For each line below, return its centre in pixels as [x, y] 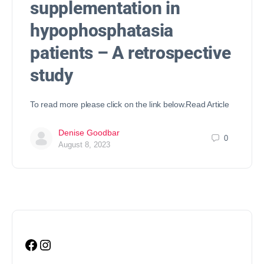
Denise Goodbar [89, 132]
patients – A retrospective [131, 52]
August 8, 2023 [84, 144]
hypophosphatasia [102, 30]
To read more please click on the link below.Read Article [130, 104]
